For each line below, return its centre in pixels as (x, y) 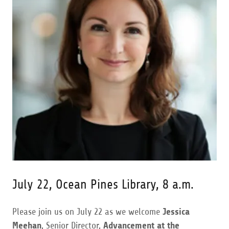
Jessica (176, 212)
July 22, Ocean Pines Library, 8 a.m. (103, 185)
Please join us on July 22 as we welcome (87, 212)
